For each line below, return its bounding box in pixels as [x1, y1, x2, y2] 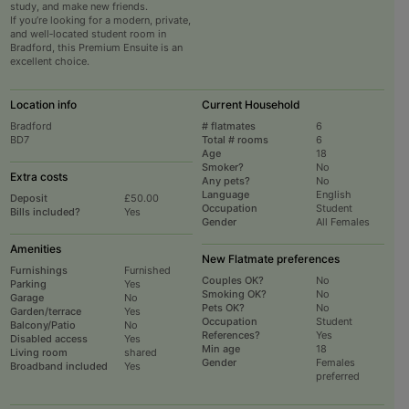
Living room [9, 346, 68, 360]
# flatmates [201, 120, 256, 133]
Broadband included [9, 360, 108, 373]
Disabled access [9, 332, 88, 346]
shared [123, 346, 157, 360]
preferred [315, 370, 360, 383]
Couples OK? [201, 274, 264, 288]
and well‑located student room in [9, 27, 166, 41]
